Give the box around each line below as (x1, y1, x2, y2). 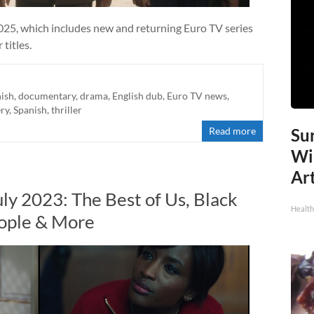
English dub (112, 89, 163, 102)
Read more (209, 124, 257, 137)
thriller (51, 103, 82, 116)
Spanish (13, 103, 47, 116)
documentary (18, 89, 76, 102)
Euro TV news (167, 89, 227, 102)
